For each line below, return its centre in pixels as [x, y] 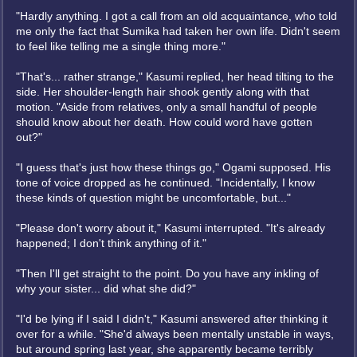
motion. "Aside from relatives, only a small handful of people [167, 107]
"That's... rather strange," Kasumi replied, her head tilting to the [175, 76]
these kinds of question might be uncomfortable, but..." [153, 198]
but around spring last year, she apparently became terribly [165, 349]
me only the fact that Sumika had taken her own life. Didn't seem [178, 31]
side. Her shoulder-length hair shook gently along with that [163, 92]
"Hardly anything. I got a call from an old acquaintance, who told [177, 16]
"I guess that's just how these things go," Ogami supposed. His [173, 167]
